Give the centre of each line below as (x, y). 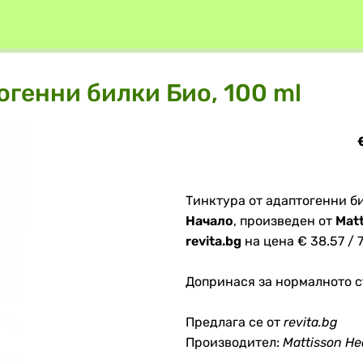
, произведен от (284, 221)
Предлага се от (235, 322)
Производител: (234, 342)
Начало (209, 221)
